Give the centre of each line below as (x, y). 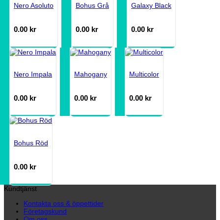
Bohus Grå (92, 6)
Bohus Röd (31, 143)
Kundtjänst (20, 189)
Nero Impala (33, 74)
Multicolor (144, 74)
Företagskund (45, 211)
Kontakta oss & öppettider (64, 204)
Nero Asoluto (34, 6)
